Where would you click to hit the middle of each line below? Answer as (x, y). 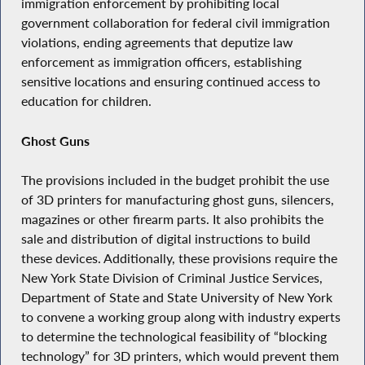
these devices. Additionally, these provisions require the (179, 259)
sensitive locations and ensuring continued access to (170, 81)
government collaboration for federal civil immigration (175, 22)
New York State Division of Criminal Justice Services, (172, 278)
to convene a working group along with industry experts (180, 317)
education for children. (86, 101)
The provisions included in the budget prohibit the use (175, 180)
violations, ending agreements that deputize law (157, 42)
